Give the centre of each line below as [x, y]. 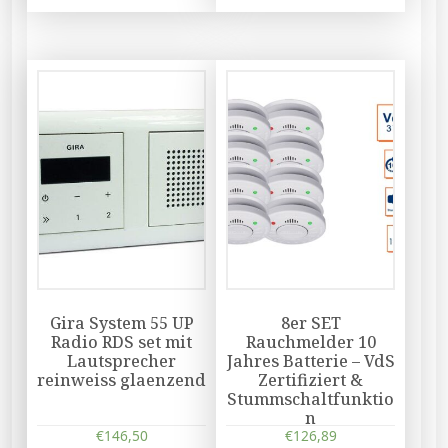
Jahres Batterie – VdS [310, 360]
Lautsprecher [122, 360]
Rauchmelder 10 [310, 341]
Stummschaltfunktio [311, 398]
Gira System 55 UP [121, 322]
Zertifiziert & [311, 379]
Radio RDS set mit [122, 341]
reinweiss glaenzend [122, 379]
